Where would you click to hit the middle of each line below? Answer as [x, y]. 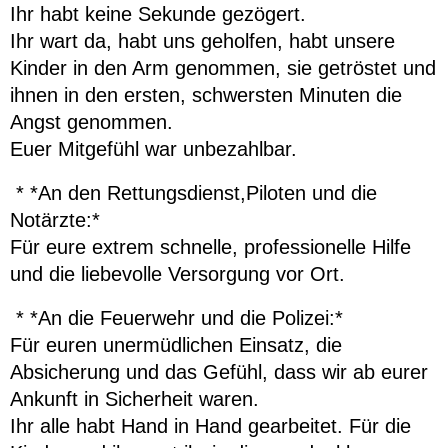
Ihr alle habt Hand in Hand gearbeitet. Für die [210, 425]
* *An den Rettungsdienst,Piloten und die [193, 192]
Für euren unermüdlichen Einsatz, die [176, 344]
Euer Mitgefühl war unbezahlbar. [153, 148]
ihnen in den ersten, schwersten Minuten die [206, 94]
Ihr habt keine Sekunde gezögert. [158, 13]
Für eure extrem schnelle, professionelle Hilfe [210, 246]
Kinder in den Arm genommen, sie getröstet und [223, 67]
